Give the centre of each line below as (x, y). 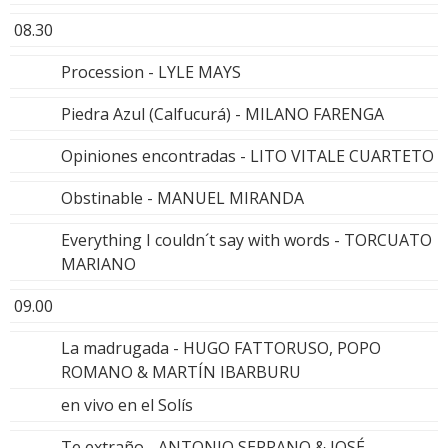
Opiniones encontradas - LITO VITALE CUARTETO (247, 156)
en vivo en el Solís (127, 405)
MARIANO (98, 264)
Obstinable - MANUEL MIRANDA (182, 198)
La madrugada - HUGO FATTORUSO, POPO (221, 348)
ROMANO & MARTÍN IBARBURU (181, 372)
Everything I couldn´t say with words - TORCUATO (246, 240)
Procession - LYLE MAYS (151, 72)
